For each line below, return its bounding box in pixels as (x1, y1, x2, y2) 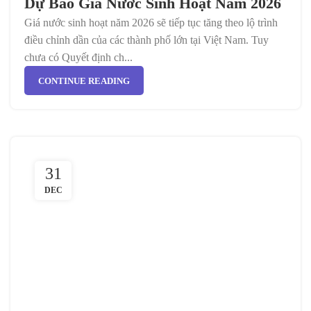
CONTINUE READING (38, 75, 130, 86)
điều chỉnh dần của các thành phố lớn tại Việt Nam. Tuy (24, 34, 269, 46)
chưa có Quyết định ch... (24, 51, 133, 63)
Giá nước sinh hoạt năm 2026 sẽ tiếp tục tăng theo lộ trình (24, 17, 278, 28)
